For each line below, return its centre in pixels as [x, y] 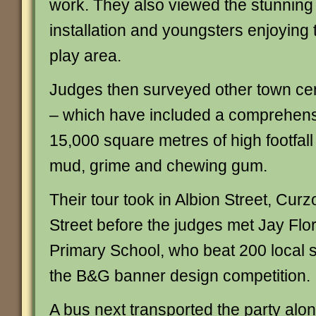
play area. [85, 56]
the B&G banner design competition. [180, 276]
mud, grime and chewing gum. [158, 166]
